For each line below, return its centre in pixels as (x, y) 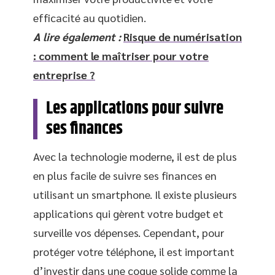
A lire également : (77, 36)
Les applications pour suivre (135, 108)
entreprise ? (64, 74)
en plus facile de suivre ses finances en (125, 175)
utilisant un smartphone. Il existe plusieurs (135, 194)
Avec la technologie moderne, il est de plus (135, 156)
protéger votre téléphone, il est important (134, 251)
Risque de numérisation (183, 36)
